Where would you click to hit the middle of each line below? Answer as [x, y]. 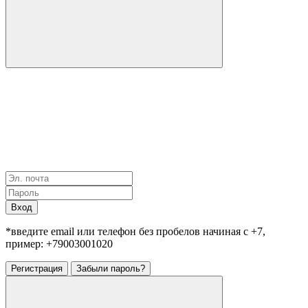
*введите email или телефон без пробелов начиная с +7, [135, 232]
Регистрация [37, 269]
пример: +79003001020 [59, 244]
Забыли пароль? [111, 269]
